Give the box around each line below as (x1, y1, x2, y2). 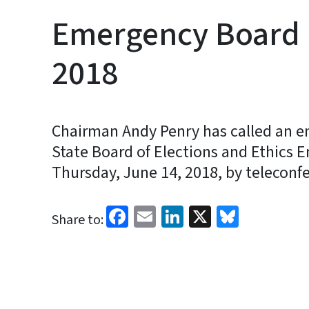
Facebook (128, 199, 217, 231)
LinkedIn (183, 199, 264, 231)
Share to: (52, 210, 103, 230)
